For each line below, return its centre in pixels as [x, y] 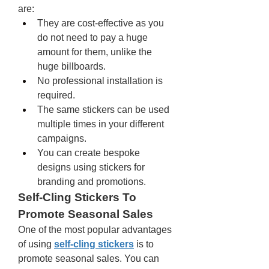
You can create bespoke [89, 153]
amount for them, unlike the [95, 52]
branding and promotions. [93, 182]
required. [57, 95]
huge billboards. [73, 66]
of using [36, 244]
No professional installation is [100, 81]
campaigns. [62, 138]
